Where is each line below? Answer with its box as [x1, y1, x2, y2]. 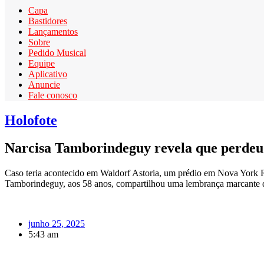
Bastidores [28, 15, 67, 26]
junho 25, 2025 [28, 218, 85, 229]
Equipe [28, 58, 55, 68]
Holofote [5, 112, 57, 128]
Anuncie [28, 79, 60, 90]
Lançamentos [28, 26, 78, 37]
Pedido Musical [28, 47, 86, 58]
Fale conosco [28, 90, 77, 100]
